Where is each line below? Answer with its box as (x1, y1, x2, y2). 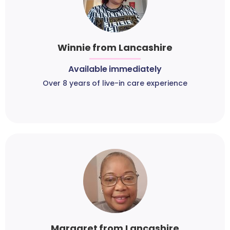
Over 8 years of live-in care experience (43, 78, 187, 89)
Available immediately (68, 63, 162, 75)
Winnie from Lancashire (57, 41, 173, 54)
